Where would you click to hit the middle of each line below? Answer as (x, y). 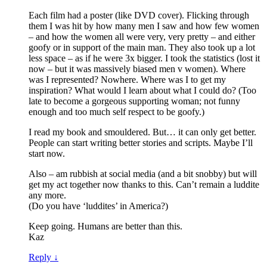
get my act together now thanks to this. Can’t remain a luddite (144, 185)
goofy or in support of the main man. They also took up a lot (142, 48)
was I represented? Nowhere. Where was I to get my (127, 80)
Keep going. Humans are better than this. (105, 226)
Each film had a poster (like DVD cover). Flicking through (139, 15)
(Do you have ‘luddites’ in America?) (98, 206)
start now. (47, 154)
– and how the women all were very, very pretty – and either (142, 37)
